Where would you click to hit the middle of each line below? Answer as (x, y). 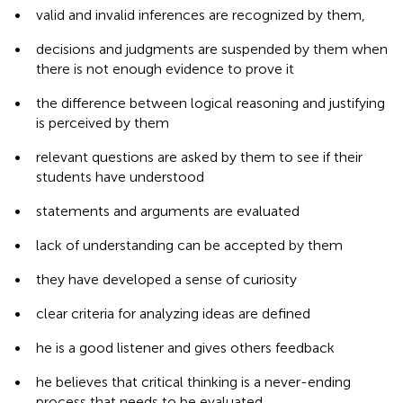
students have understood (120, 176)
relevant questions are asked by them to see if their (199, 157)
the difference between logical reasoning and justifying (210, 103)
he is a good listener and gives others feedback (185, 347)
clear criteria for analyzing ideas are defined (173, 313)
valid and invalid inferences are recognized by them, (201, 14)
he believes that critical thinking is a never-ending (193, 381)
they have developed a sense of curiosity (166, 279)
